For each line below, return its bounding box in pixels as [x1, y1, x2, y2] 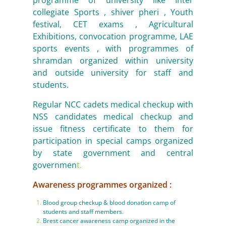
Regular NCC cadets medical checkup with [33, 99, 193, 110]
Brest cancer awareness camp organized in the [43, 216, 175, 225]
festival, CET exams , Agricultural [33, 19, 193, 30]
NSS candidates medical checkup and [33, 111, 193, 122]
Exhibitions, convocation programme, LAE [33, 31, 193, 42]
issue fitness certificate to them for [33, 123, 193, 134]
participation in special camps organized [33, 135, 193, 146]
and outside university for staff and [33, 67, 193, 78]
